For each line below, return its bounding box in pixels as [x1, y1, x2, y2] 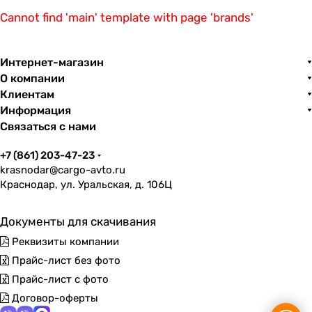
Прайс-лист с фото [9, 273, 109, 286]
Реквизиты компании [9, 235, 119, 249]
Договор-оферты [9, 292, 98, 305]
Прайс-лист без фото [9, 254, 120, 267]
